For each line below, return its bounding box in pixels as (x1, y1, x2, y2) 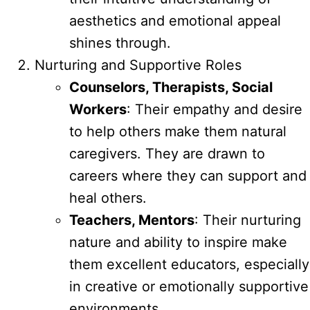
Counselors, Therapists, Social (69, 78, 273, 95)
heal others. (69, 189, 147, 206)
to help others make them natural (69, 122, 286, 140)
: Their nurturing (194, 211, 301, 228)
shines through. (69, 34, 171, 51)
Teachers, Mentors (69, 211, 194, 228)
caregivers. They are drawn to (69, 145, 265, 162)
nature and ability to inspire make (69, 233, 287, 250)
